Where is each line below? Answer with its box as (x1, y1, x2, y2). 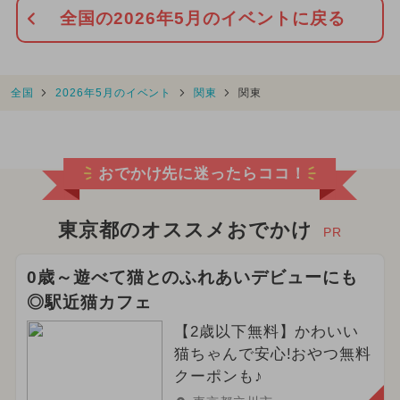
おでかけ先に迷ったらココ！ (97, 165, 307, 183)
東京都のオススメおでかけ (58, 220, 312, 242)
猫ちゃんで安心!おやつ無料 (173, 346, 372, 363)
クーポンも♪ (173, 368, 263, 386)
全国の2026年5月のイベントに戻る (60, 9, 346, 29)
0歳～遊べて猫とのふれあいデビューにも (26, 268, 359, 287)
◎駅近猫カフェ (26, 293, 152, 312)
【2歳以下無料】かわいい (173, 323, 360, 341)
